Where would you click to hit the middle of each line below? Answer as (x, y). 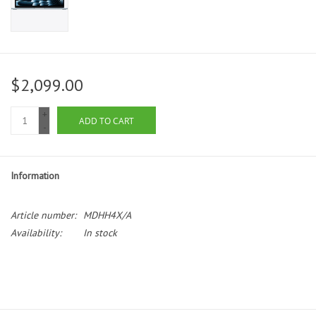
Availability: (36, 233)
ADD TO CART (107, 121)
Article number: (43, 215)
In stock (100, 233)
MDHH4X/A (107, 215)
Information (35, 176)
